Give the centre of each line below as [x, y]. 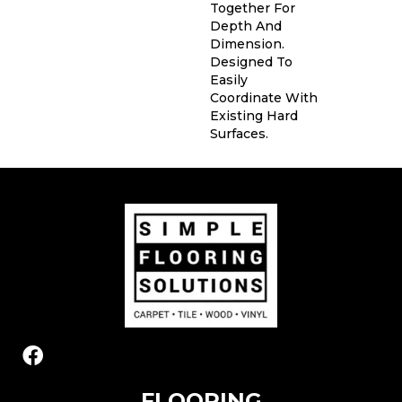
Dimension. [247, 44]
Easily [229, 80]
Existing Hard [254, 116]
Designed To [251, 62]
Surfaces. [239, 134]
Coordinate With [264, 98]
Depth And [246, 26]
